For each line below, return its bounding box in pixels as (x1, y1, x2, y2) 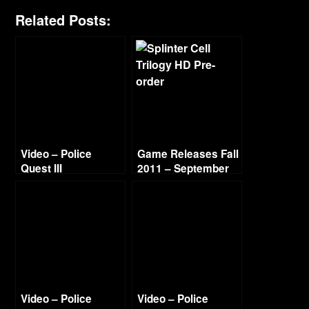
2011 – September (137, 161, 230, 176)
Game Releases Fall (137, 146, 239, 161)
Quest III (21, 161, 63, 176)
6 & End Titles (21, 190, 90, 205)
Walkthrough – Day (21, 175, 117, 190)
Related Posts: (15, 10, 112, 30)
